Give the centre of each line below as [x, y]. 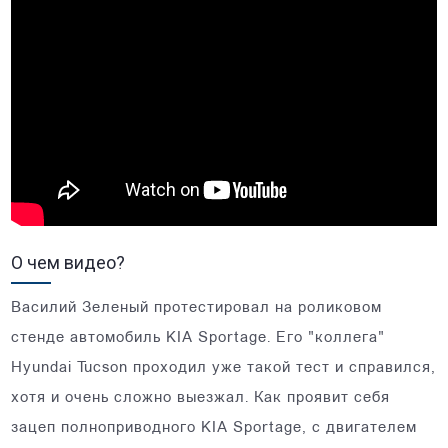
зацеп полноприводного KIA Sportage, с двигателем [214, 428]
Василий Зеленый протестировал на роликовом [197, 308]
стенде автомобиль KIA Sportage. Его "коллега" [198, 338]
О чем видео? [68, 262]
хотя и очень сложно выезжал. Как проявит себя [201, 398]
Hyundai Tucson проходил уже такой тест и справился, [224, 368]
